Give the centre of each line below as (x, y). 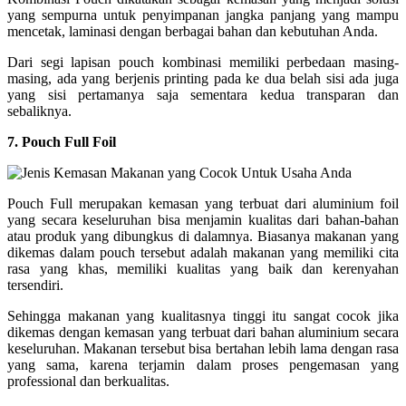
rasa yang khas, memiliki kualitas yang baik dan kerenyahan (203, 268)
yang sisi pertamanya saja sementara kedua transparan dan (203, 94)
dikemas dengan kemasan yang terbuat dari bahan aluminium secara (203, 332)
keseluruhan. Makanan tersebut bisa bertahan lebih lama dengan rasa (203, 348)
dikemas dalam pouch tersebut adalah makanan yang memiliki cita (203, 252)
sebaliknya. (39, 111)
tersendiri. (35, 285)
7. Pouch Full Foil (62, 141)
